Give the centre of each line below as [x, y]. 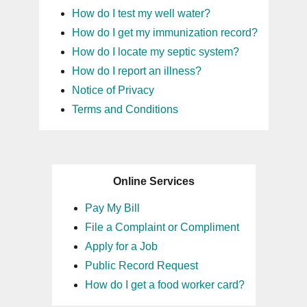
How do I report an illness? [136, 71]
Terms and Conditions [125, 109]
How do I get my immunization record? [164, 33]
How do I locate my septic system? [155, 52]
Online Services [153, 181]
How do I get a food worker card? [164, 285]
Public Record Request [141, 266]
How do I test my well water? [141, 13]
